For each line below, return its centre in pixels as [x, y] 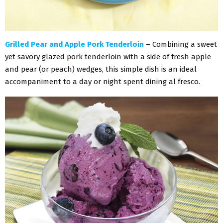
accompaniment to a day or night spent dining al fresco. [103, 81]
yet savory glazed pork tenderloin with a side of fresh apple [108, 56]
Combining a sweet [185, 44]
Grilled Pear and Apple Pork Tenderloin [74, 44]
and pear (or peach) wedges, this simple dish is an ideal [101, 69]
